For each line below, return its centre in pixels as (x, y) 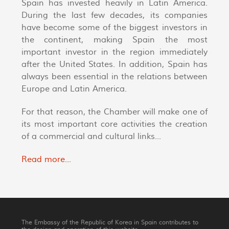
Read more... (46, 159)
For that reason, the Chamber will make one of (114, 112)
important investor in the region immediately (114, 52)
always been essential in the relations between (114, 77)
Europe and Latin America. (74, 89)
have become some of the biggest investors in (114, 28)
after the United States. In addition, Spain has (114, 65)
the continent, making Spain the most (114, 40)
